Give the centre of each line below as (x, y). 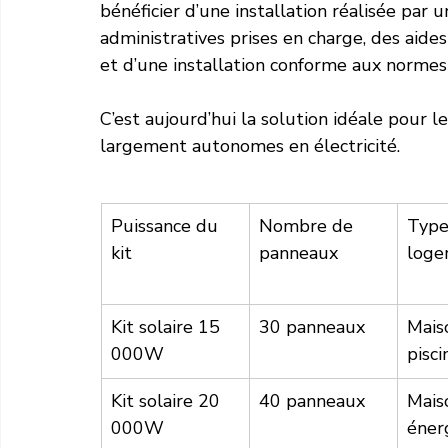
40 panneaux (312, 401)
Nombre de (308, 226)
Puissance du (167, 226)
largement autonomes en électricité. (250, 146)
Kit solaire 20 (168, 401)
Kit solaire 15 (168, 327)
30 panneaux (312, 327)
